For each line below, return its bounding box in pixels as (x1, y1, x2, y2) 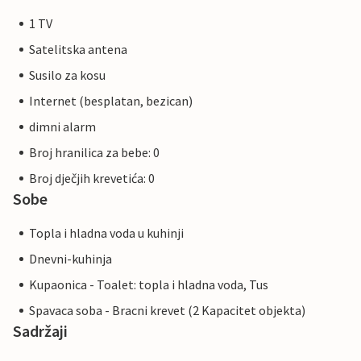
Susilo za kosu (29, 67, 106, 84)
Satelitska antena (29, 41, 127, 58)
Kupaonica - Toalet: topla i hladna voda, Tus (29, 276, 268, 293)
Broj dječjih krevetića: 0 (29, 170, 155, 187)
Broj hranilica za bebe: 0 (29, 144, 160, 161)
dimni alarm (29, 118, 96, 135)
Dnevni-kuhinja (29, 251, 112, 268)
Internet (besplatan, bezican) (29, 93, 193, 110)
